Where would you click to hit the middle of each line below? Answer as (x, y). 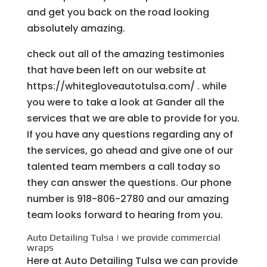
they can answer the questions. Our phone (129, 182)
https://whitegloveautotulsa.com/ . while (126, 86)
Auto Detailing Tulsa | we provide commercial (123, 237)
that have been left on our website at (116, 70)
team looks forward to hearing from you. (125, 215)
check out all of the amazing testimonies (125, 54)
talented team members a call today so (123, 166)
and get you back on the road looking (118, 12)
